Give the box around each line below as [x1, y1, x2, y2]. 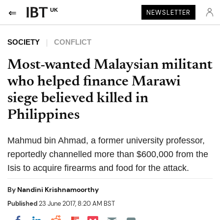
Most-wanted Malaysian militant [7, 58, 213, 73]
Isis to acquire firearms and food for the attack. [7, 163, 189, 173]
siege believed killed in [7, 91, 148, 106]
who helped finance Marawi [7, 75, 181, 89]
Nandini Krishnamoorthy [17, 185, 99, 194]
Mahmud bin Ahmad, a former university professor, [7, 136, 205, 145]
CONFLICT [54, 38, 91, 46]
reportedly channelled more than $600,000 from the [7, 149, 208, 159]
